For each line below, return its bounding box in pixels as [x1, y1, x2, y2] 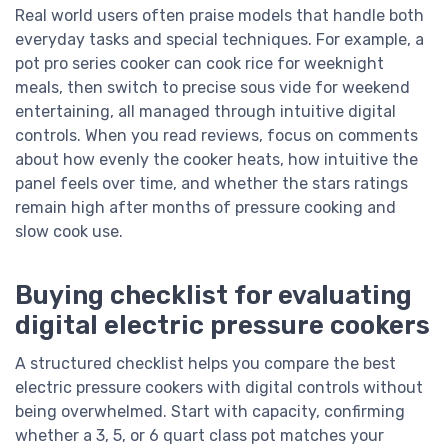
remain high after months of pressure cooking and [15, 198, 396, 218]
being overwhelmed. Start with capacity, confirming [15, 401, 405, 421]
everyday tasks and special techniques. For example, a [15, 30, 424, 50]
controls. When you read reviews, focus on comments [15, 126, 418, 146]
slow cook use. [15, 222, 123, 242]
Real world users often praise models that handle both [15, 6, 424, 26]
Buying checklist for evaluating [15, 279, 412, 310]
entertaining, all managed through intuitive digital [15, 102, 396, 122]
